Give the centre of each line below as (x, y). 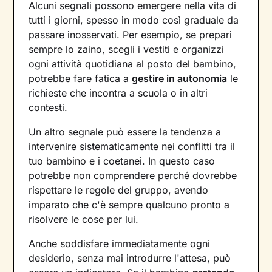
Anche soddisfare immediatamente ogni (120, 243)
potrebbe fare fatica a (80, 78)
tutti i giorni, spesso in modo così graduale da (134, 20)
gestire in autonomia (180, 78)
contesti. (48, 107)
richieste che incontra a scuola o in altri (118, 93)
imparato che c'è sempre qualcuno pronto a (129, 204)
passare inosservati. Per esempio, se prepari (131, 34)
